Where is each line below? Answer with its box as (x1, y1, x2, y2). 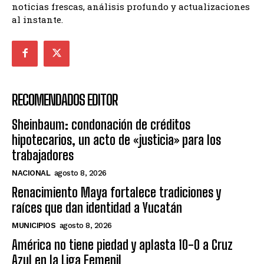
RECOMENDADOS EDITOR (12, 91, 118, 108)
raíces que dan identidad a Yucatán (12, 199, 182, 216)
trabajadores (12, 147, 74, 163)
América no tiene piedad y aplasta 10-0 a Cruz (12, 236, 233, 253)
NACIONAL (12, 168, 50, 177)
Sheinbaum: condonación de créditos (12, 116, 190, 133)
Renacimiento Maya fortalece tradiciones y (12, 184, 221, 200)
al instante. (12, 13, 63, 25)
